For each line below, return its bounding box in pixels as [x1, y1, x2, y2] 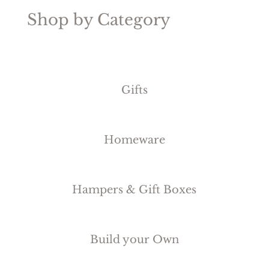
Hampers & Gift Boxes [72, 183, 197, 196]
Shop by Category [26, 10, 171, 29]
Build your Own [89, 232, 179, 246]
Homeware [103, 133, 165, 147]
